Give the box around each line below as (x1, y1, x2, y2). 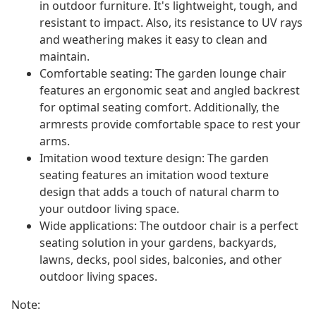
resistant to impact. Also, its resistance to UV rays (39, 15, 303, 31)
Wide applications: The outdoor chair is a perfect (39, 218, 298, 234)
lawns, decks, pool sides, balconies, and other (39, 252, 282, 268)
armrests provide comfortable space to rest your (39, 116, 300, 133)
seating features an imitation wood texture (39, 167, 269, 183)
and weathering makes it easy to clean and (39, 32, 267, 48)
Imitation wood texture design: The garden (39, 150, 269, 166)
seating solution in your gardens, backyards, (39, 235, 276, 251)
